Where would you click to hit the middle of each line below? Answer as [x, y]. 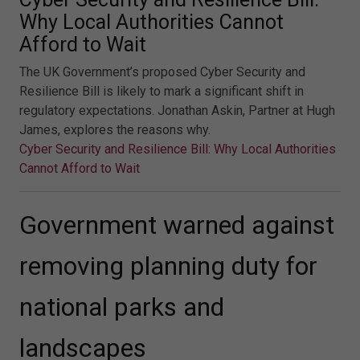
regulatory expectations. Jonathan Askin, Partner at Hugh [177, 110]
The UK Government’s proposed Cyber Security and [162, 72]
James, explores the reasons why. [115, 129]
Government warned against [177, 225]
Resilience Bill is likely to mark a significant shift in [162, 91]
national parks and [122, 307]
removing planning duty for [168, 266]
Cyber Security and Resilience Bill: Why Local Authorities [178, 149]
